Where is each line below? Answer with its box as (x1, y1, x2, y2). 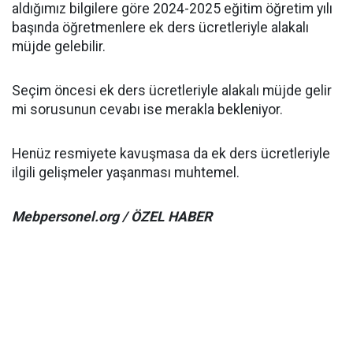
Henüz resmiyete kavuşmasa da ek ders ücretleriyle (12, 146, 330, 162)
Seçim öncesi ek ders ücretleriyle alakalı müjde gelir (12, 83, 332, 98)
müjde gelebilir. (12, 39, 106, 54)
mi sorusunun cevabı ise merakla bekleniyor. (12, 102, 283, 117)
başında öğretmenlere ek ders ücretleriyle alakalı (12, 20, 309, 35)
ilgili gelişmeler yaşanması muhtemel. (12, 165, 240, 180)
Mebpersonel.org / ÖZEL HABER (12, 209, 212, 225)
